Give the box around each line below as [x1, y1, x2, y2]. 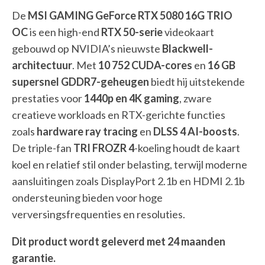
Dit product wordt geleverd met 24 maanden [12, 235, 225, 248]
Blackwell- [162, 42, 213, 56]
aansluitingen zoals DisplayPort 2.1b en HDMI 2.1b [12, 174, 245, 188]
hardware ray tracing [37, 125, 138, 138]
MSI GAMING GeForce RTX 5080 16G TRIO [28, 9, 232, 22]
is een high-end [28, 25, 101, 39]
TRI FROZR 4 [73, 141, 134, 155]
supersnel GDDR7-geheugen [12, 75, 149, 89]
